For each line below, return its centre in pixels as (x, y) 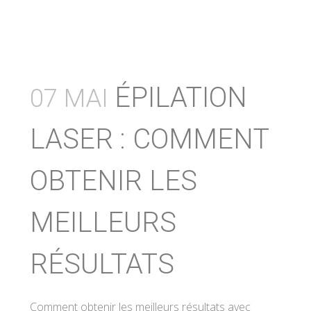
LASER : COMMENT (149, 139)
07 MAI (69, 99)
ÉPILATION (181, 98)
